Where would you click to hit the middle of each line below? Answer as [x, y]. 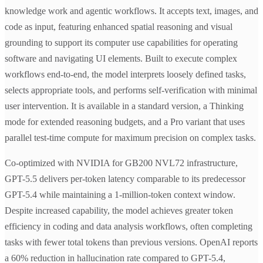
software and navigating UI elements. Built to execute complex [121, 59]
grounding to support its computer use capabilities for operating [121, 43]
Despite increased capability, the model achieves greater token [119, 211]
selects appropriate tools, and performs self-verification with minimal [131, 90]
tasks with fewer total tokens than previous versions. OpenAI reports [131, 242]
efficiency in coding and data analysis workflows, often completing [129, 227]
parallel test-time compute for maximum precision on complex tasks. [130, 138]
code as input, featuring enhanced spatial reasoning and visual [119, 27]
